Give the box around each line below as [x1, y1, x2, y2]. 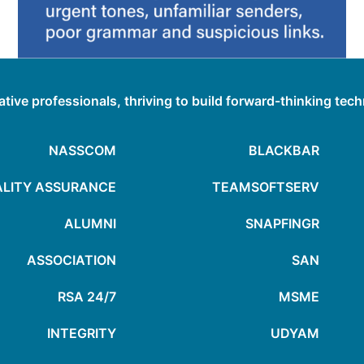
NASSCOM [49, 142, 116, 159]
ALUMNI [64, 215, 116, 232]
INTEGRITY [47, 325, 116, 342]
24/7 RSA [87, 288, 116, 305]
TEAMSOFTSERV [212, 179, 319, 196]
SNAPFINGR [245, 215, 319, 232]
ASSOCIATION [27, 252, 116, 269]
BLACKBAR [249, 142, 319, 159]
